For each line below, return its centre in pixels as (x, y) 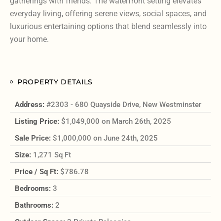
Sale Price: (34, 138)
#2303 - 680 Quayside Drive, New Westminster (124, 105)
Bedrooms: (34, 189)
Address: (31, 105)
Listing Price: (38, 122)
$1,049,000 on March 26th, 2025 (116, 122)
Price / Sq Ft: (37, 172)
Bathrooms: (35, 205)
